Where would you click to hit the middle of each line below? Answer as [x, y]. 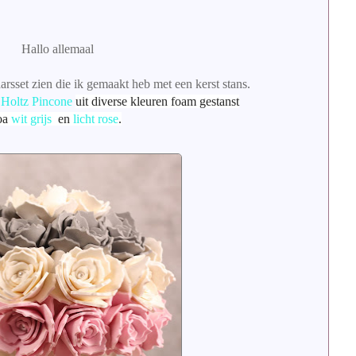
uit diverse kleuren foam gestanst [157, 101]
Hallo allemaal [59, 48]
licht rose [96, 118]
